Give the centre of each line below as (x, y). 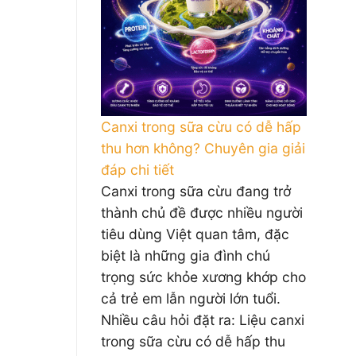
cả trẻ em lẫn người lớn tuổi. (191, 298)
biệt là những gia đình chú (186, 255)
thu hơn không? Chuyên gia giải (203, 148)
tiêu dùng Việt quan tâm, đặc (195, 234)
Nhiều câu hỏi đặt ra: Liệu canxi (203, 320)
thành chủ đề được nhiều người (202, 213)
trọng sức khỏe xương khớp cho (203, 277)
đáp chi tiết (137, 170)
